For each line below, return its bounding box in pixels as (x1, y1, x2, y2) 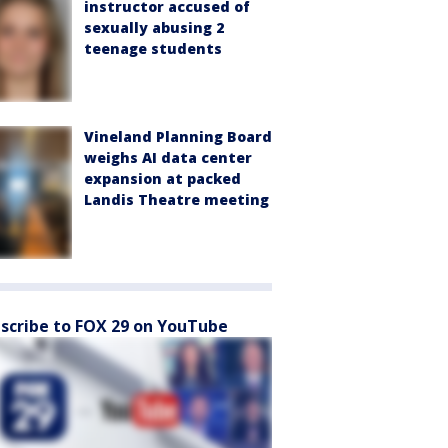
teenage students (84, 38, 222, 58)
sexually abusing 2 (84, 17, 224, 37)
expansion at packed (84, 168, 241, 188)
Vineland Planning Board (84, 126, 272, 146)
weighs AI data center (84, 147, 252, 167)
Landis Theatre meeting (84, 189, 269, 209)
